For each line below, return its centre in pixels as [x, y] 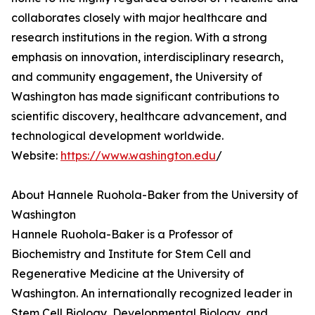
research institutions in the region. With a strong [139, 38]
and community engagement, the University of [137, 77]
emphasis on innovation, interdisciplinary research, [147, 57]
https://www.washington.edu [138, 156]
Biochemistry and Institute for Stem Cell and [131, 254]
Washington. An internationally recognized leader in [152, 294]
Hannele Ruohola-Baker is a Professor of [122, 234]
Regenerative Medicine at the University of [128, 274]
